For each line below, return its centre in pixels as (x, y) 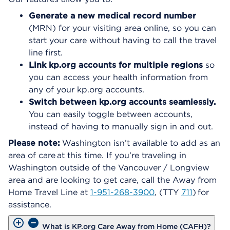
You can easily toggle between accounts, (111, 114)
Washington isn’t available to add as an (140, 143)
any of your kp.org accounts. (87, 89)
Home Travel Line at (49, 192)
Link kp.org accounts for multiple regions (117, 65)
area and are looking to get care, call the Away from (112, 180)
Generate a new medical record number (112, 15)
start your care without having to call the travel (123, 40)
